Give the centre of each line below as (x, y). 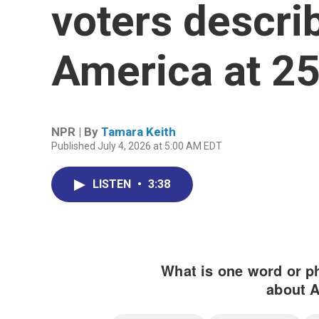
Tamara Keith (138, 132)
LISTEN (113, 184)
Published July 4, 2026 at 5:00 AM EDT (137, 146)
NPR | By (76, 132)
